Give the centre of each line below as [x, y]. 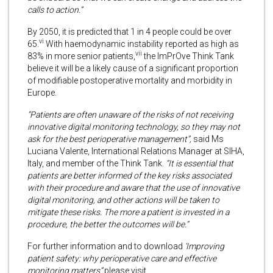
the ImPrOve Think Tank [188, 56]
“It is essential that [199, 163]
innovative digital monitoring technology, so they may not [134, 126]
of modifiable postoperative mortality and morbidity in [130, 80]
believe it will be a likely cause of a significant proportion [133, 68]
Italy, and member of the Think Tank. [96, 163]
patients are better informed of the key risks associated [129, 175]
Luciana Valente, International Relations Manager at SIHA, [136, 151]
